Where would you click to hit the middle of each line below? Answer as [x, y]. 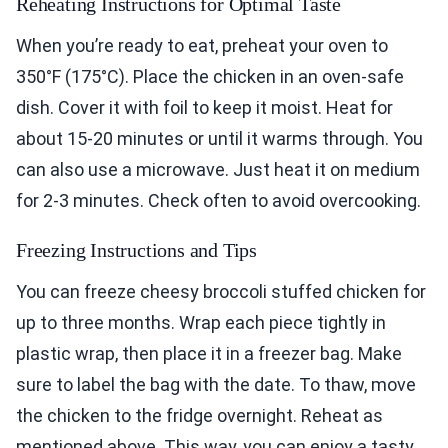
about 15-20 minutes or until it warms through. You [219, 138]
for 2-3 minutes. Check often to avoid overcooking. [218, 200]
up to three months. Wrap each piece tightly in [201, 322]
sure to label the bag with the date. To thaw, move [216, 384]
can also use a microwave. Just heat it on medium [218, 169]
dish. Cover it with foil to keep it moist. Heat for [204, 107]
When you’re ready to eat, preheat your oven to [202, 45]
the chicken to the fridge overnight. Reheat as [199, 415]
